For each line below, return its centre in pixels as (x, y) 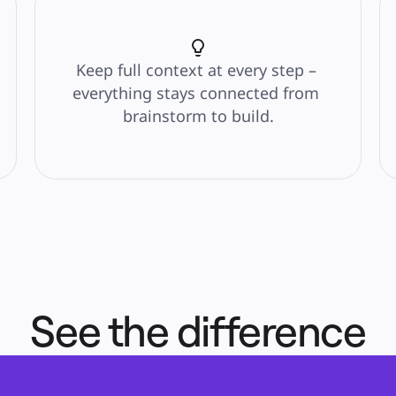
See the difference (198, 331)
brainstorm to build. (198, 116)
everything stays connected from (196, 93)
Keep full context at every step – (196, 70)
